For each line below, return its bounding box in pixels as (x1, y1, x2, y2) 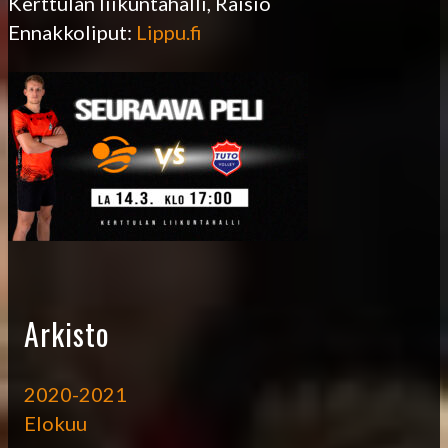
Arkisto (24, 310, 110, 356)
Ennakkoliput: (8, 19, 136, 44)
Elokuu (24, 410, 87, 435)
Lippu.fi (136, 19, 202, 44)
